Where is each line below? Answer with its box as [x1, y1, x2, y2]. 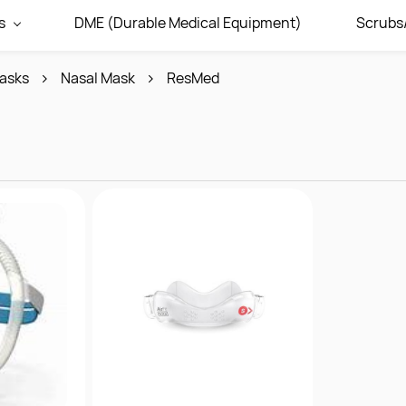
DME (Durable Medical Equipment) [73, 13, 302, 34]
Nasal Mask [61, 68, 135, 89]
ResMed [167, 68, 219, 89]
